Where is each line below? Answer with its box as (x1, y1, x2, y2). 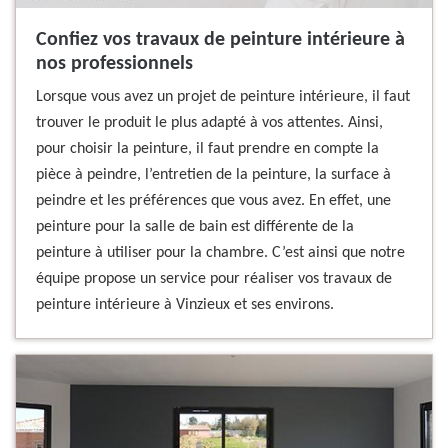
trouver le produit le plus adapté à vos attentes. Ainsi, (36, 115, 383, 131)
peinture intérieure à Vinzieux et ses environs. (36, 297, 334, 313)
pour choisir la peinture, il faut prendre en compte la (36, 141, 379, 157)
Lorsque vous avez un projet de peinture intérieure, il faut (36, 89, 410, 105)
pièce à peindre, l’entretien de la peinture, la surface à (36, 167, 391, 183)
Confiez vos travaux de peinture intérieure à (36, 30, 405, 50)
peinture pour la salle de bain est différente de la (36, 219, 354, 235)
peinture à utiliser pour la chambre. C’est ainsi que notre (36, 245, 405, 261)
